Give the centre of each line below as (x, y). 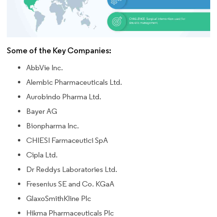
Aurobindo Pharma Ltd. (64, 97)
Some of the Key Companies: (59, 51)
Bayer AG (42, 111)
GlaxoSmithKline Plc (59, 199)
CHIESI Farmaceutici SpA (67, 140)
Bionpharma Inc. (53, 126)
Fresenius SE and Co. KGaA (70, 184)
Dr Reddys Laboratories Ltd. (72, 170)
